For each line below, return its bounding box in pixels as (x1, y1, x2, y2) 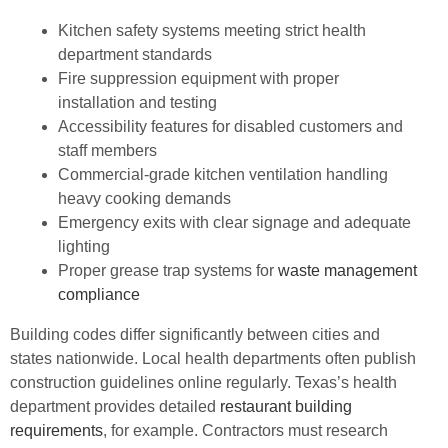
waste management (278, 261, 417, 279)
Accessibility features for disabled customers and (58, 117, 403, 135)
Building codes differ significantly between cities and (10, 325, 380, 343)
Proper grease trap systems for (58, 261, 278, 279)
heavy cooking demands (58, 189, 231, 207)
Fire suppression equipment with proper (58, 69, 339, 87)
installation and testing (58, 93, 217, 111)
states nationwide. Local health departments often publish (10, 349, 416, 367)
